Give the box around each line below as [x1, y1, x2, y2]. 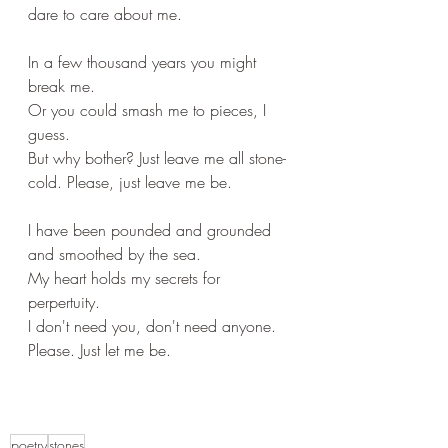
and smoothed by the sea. [28, 243, 201, 265]
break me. [28, 75, 95, 97]
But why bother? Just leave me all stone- [28, 147, 286, 169]
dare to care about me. [28, 3, 182, 25]
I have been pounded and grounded [28, 219, 276, 241]
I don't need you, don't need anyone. [28, 315, 281, 337]
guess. [28, 123, 70, 145]
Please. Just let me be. [28, 339, 171, 361]
